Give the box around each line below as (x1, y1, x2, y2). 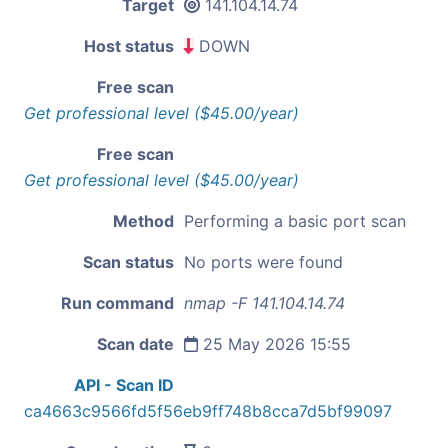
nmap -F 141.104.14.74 (184, 292, 345, 313)
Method (113, 210, 174, 231)
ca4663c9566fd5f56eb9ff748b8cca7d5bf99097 (24, 400, 392, 421)
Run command (61, 292, 174, 313)
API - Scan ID (74, 374, 174, 395)
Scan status (83, 251, 174, 272)
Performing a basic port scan (184, 210, 406, 231)
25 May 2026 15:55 (198, 333, 351, 354)
